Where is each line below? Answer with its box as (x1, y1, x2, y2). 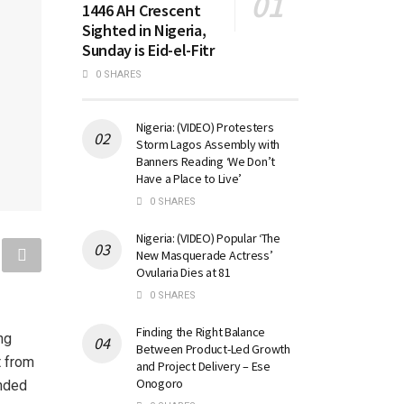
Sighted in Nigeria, (82, 19, 207, 41)
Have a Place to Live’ (136, 170, 243, 187)
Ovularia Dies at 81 (136, 263, 231, 280)
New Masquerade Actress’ (136, 246, 273, 263)
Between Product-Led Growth (136, 340, 290, 357)
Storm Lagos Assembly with (136, 135, 280, 152)
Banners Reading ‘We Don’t (136, 152, 276, 170)
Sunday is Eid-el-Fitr (82, 39, 215, 60)
